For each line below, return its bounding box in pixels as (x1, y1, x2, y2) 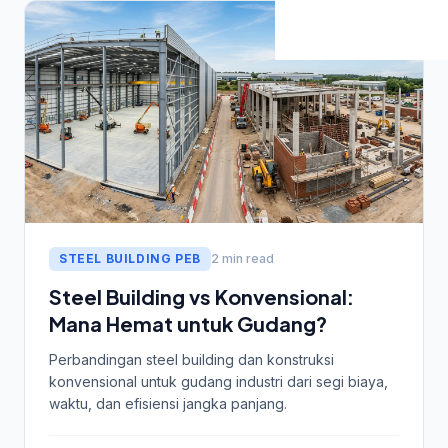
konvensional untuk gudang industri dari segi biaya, (49, 373, 388, 391)
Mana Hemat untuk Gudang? (49, 311, 327, 337)
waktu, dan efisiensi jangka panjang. (49, 395, 287, 413)
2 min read (210, 251, 274, 267)
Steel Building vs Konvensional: (49, 284, 354, 310)
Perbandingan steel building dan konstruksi (49, 351, 334, 369)
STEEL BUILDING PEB (59, 251, 201, 267)
